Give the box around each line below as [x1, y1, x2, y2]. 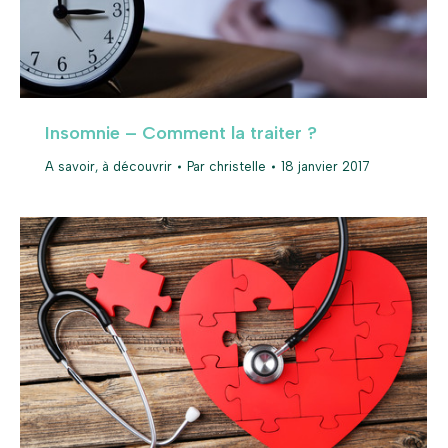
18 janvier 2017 [281, 159, 369, 175]
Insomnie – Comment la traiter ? [45, 122, 317, 145]
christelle [209, 159, 266, 175]
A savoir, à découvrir [45, 159, 172, 175]
